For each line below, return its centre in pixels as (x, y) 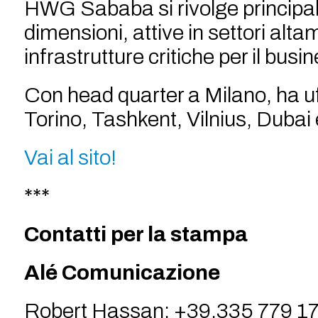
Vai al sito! (70, 158)
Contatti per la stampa (136, 234)
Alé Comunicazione (122, 273)
